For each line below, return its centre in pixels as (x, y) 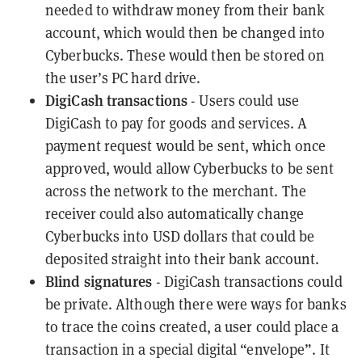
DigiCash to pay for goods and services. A (177, 122)
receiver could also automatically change (175, 213)
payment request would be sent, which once (186, 145)
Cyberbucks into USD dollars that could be (180, 236)
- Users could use (243, 100)
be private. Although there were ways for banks (196, 303)
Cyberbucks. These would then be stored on (185, 55)
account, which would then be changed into (185, 32)
